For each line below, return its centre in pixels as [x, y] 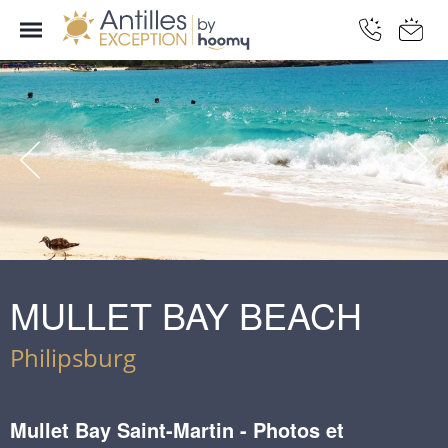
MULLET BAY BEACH [186, 314]
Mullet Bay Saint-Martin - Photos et [177, 429]
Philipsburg [73, 357]
